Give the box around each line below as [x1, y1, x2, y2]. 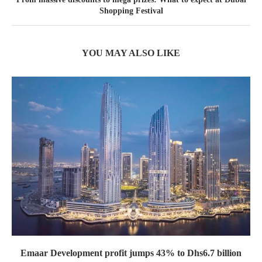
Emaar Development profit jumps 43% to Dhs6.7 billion [20, 247, 242, 258]
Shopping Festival [99, 6, 163, 15]
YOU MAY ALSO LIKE [82, 47, 180, 58]
